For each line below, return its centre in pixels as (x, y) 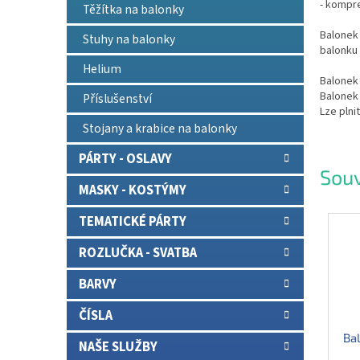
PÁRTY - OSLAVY (125, 159)
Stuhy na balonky (129, 39)
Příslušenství (117, 99)
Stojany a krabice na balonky (160, 129)
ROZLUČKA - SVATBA (138, 253)
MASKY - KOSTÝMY (133, 190)
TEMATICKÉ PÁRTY (133, 222)
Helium (102, 69)
